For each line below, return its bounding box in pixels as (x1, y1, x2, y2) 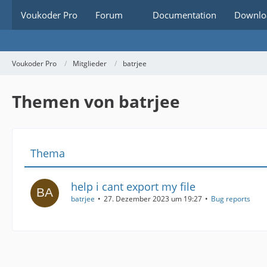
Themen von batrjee (12, 90, 180, 113)
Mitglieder (73, 58, 107, 69)
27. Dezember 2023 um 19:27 (104, 193, 202, 204)
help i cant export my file (71, 179, 195, 194)
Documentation (153, 9, 216, 21)
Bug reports (211, 193, 250, 204)
